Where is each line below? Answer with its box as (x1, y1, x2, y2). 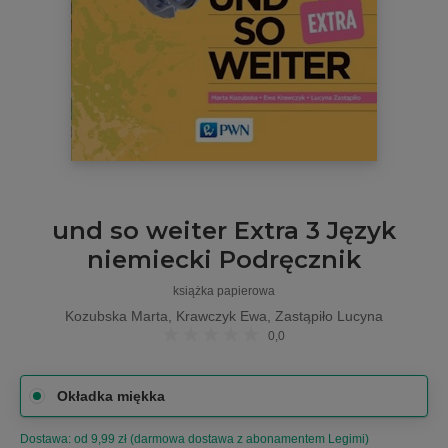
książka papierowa (173, 284, 275, 299)
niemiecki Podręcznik (87, 245, 361, 275)
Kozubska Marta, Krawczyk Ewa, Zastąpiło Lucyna (65, 308, 383, 325)
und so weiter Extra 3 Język (52, 216, 396, 246)
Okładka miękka (57, 388, 165, 405)
